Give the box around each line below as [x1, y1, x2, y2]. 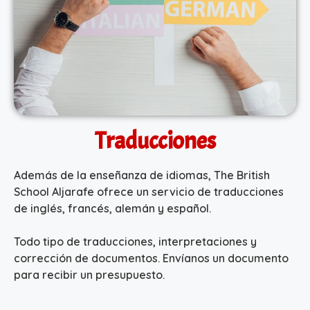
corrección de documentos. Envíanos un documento [14, 250, 289, 265]
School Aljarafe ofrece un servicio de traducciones [14, 184, 284, 199]
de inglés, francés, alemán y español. [14, 201, 211, 215]
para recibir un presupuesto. [14, 267, 165, 282]
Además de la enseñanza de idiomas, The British [14, 167, 270, 182]
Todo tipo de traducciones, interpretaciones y [14, 234, 257, 248]
